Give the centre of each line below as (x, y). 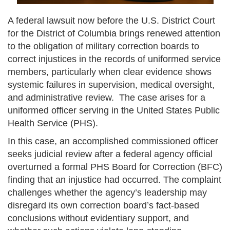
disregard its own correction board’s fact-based (103, 206)
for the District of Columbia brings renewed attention (114, 34)
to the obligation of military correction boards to (103, 46)
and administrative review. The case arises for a (107, 98)
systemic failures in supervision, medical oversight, (111, 85)
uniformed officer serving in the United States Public (114, 111)
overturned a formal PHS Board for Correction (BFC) (115, 167)
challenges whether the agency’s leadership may (107, 193)
